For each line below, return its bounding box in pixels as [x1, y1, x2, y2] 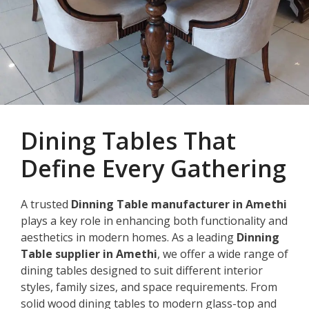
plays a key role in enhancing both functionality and [21, 212, 288, 228]
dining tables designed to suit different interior [21, 262, 263, 278]
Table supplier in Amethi [21, 246, 157, 261]
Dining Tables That [21, 124, 236, 157]
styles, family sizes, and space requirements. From [21, 279, 277, 295]
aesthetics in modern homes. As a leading [21, 229, 237, 245]
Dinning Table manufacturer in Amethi [71, 196, 287, 212]
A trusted [21, 196, 71, 212]
